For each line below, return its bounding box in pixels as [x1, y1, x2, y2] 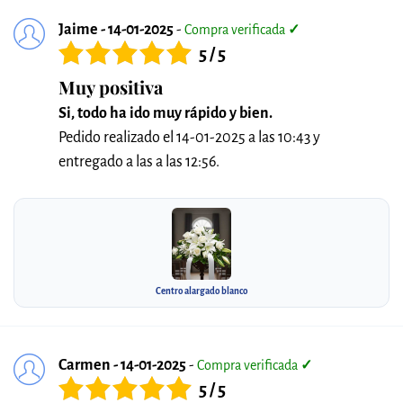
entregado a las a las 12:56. [58, 154, 219, 170]
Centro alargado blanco [156, 286, 247, 296]
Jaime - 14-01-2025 [58, 22, 174, 38]
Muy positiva [58, 75, 163, 99]
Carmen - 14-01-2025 [58, 357, 186, 373]
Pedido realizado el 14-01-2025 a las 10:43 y [58, 130, 320, 146]
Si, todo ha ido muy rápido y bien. [58, 105, 273, 121]
